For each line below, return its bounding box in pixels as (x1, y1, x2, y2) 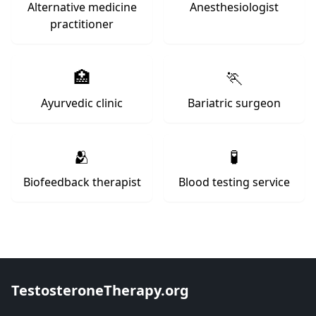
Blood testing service (178, 174, 290, 190)
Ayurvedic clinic (41, 95, 123, 111)
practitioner (50, 16, 114, 32)
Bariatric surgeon (188, 95, 281, 111)
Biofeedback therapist (23, 174, 141, 190)
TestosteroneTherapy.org (11, 281, 189, 300)
